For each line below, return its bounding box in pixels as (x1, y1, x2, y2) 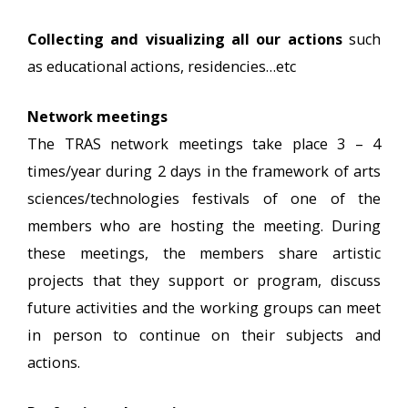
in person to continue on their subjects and (27, 325, 381, 345)
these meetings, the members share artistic (27, 243, 381, 263)
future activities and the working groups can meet (27, 298, 381, 318)
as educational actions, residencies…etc (27, 56, 296, 76)
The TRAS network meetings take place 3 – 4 (27, 134, 381, 154)
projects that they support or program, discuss (27, 270, 381, 291)
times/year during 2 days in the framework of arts (27, 161, 381, 181)
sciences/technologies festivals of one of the (27, 189, 381, 209)
